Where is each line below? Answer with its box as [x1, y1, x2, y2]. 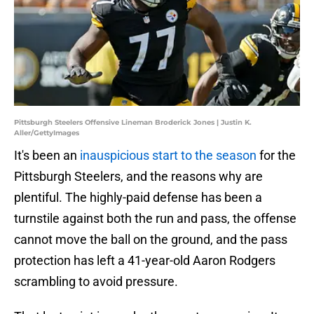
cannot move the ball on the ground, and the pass [14, 232, 287, 247]
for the [257, 148, 296, 163]
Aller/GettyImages [14, 128, 79, 138]
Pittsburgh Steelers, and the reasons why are [14, 169, 263, 184]
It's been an [14, 148, 80, 163]
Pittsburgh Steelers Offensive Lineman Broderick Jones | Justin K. [14, 118, 252, 128]
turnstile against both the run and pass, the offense [14, 211, 296, 226]
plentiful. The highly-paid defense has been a [14, 190, 262, 205]
